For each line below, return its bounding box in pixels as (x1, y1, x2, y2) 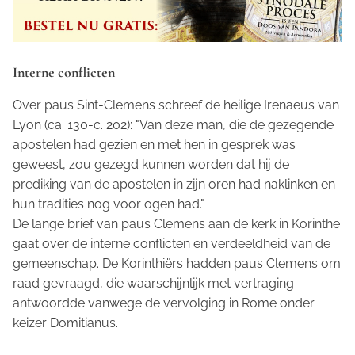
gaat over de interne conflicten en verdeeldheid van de (13, 235, 330, 251)
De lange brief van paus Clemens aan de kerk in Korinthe (13, 216, 340, 231)
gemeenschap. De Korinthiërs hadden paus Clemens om (13, 255, 341, 271)
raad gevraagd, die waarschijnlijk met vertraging (13, 275, 294, 291)
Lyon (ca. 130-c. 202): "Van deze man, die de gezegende (13, 116, 334, 132)
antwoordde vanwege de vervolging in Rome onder (13, 295, 315, 311)
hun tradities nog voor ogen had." (13, 196, 204, 212)
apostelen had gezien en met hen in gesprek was (13, 136, 296, 152)
